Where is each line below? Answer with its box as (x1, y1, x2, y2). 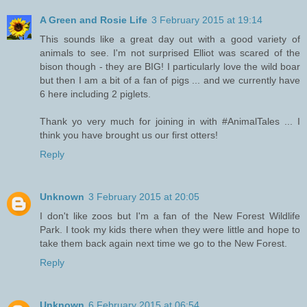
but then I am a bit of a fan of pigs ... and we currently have (40, 75, 300, 86)
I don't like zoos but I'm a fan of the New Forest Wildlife (40, 210, 300, 222)
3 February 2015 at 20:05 (88, 191, 199, 203)
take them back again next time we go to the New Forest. (40, 238, 287, 249)
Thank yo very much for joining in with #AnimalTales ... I (40, 116, 300, 127)
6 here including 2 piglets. (40, 88, 151, 100)
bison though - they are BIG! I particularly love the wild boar (40, 61, 300, 73)
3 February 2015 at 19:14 (151, 14, 262, 26)
